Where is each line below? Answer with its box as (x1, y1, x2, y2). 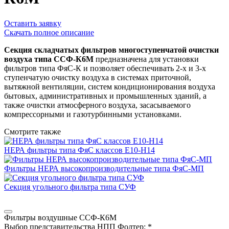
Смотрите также (4, 127, 61, 136)
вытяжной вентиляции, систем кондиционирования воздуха (4, 82, 215, 91)
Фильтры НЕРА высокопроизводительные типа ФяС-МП (4, 164, 204, 173)
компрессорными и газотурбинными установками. (4, 109, 181, 119)
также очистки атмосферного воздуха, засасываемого (4, 100, 191, 109)
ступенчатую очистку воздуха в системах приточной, (4, 73, 191, 82)
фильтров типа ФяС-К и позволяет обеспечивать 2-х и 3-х (4, 63, 206, 73)
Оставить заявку (4, 18, 61, 28)
